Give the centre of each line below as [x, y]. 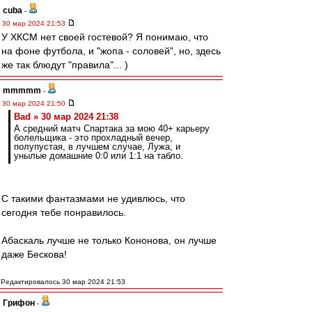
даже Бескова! [34, 254]
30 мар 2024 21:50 [35, 103]
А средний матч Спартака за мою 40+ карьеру [112, 128]
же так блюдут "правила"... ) [65, 65]
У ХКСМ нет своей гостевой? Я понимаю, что [105, 37]
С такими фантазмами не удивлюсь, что [93, 198]
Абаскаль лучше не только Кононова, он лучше [109, 240]
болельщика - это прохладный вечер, [93, 138]
